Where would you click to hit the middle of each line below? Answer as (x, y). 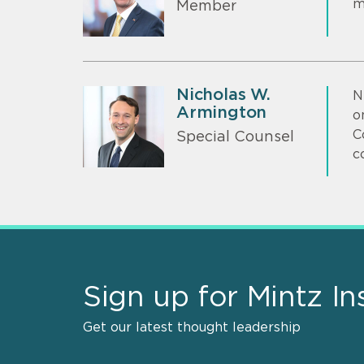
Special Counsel (235, 138)
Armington (222, 113)
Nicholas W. (223, 95)
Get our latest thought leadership (192, 327)
